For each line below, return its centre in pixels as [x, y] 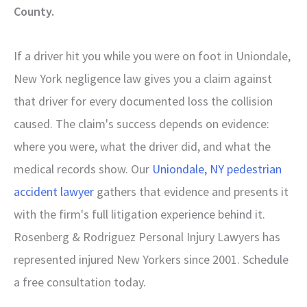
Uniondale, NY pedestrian [216, 169]
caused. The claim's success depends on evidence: [142, 123]
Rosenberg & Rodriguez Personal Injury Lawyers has [147, 236]
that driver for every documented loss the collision [143, 101]
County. [34, 11]
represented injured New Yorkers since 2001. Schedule [151, 259]
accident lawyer [54, 191]
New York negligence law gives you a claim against [143, 78]
